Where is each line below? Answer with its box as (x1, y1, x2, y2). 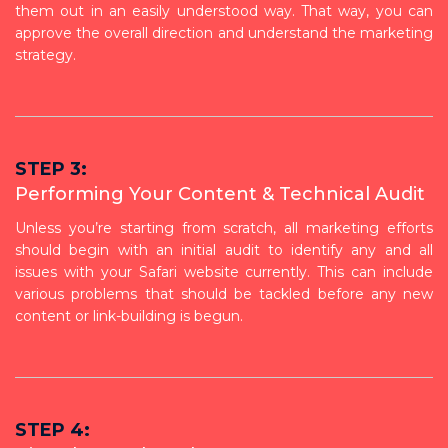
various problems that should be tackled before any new (15, 284, 433, 303)
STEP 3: (15, 157, 87, 180)
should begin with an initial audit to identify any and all (15, 240, 433, 259)
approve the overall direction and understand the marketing (15, 23, 433, 42)
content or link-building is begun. (15, 306, 243, 325)
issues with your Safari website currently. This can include (15, 262, 433, 281)
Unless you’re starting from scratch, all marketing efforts (15, 218, 433, 237)
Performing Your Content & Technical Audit (15, 182, 425, 205)
